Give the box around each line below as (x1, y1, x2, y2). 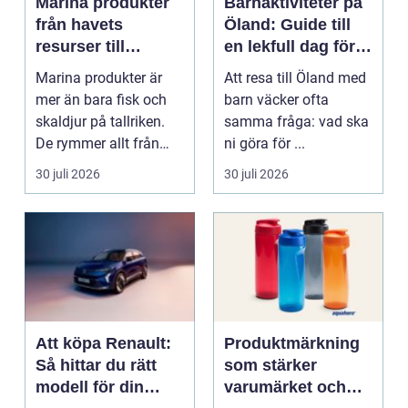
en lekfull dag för (224, 36, 355, 56)
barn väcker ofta (224, 90, 329, 108)
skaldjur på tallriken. (36, 112, 165, 130)
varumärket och (224, 377, 346, 396)
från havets (36, 15, 123, 34)
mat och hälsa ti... (36, 156, 150, 174)
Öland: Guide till (224, 15, 351, 34)
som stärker (224, 355, 317, 374)
